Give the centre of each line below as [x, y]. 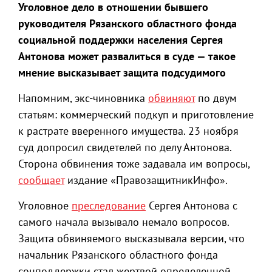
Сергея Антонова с [192, 206]
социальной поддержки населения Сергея [121, 40]
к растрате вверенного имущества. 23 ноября [128, 131]
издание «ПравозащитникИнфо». [146, 180]
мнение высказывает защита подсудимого [122, 73]
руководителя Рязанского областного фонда [127, 23]
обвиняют [172, 98]
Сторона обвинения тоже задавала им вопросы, [134, 164]
